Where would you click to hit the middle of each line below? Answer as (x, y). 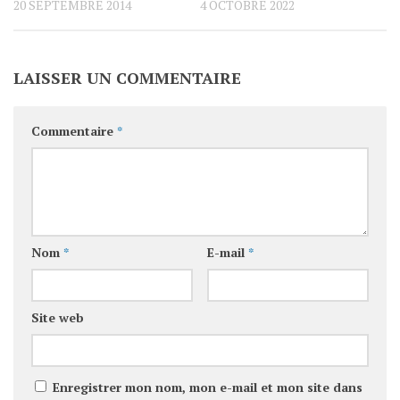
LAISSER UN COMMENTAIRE (127, 77)
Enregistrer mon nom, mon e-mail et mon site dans (208, 387)
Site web (58, 317)
